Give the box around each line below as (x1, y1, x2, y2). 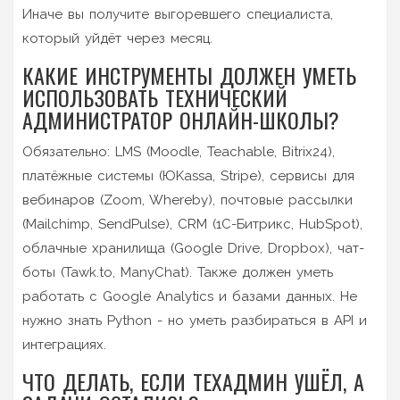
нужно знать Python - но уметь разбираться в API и (22, 312, 367, 329)
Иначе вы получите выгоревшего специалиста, (22, 5, 333, 22)
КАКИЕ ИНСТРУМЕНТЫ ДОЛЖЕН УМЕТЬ (22, 58, 356, 91)
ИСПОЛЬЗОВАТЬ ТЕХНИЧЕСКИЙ (22, 80, 287, 113)
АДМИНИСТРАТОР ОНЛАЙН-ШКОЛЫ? (22, 103, 339, 136)
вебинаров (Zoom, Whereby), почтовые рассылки (22, 191, 353, 208)
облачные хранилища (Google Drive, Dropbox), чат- (22, 239, 364, 256)
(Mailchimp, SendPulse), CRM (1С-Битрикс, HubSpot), (22, 215, 362, 232)
